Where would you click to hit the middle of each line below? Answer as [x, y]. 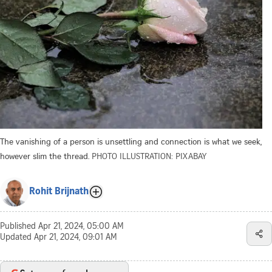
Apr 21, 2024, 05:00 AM [81, 227]
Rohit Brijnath [59, 192]
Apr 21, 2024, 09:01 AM [76, 238]
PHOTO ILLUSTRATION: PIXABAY [149, 155]
